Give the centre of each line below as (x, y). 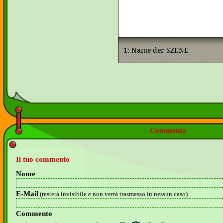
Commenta (168, 130)
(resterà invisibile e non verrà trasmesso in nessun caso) (113, 194)
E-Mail (27, 194)
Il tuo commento (43, 160)
